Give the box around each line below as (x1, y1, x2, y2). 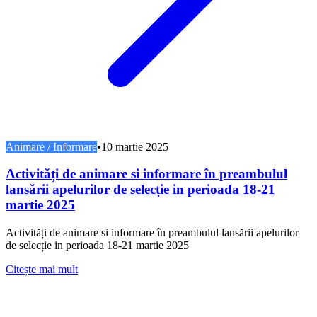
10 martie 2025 (101, 140, 168, 153)
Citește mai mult (6, 263, 78, 275)
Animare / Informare (6, 140, 97, 153)
